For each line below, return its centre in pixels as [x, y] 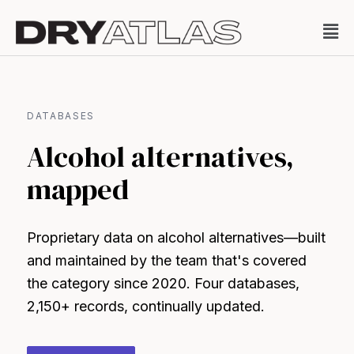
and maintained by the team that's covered [167, 260]
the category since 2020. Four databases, [163, 283]
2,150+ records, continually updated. [146, 306]
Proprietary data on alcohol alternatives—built [176, 237]
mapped [78, 189]
